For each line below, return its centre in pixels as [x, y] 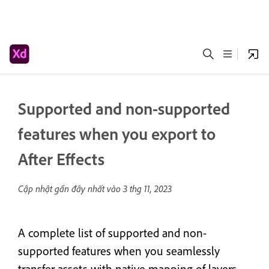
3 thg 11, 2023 [147, 189]
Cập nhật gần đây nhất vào [71, 189]
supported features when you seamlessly [119, 251]
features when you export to [117, 134]
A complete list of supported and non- [112, 233]
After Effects [61, 159]
